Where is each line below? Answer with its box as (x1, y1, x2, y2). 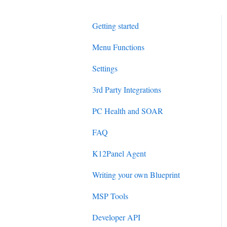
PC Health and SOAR (92, 105, 163, 116)
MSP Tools (92, 190, 128, 201)
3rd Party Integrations (92, 84, 161, 95)
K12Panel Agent (92, 147, 146, 159)
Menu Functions (92, 41, 144, 52)
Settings (92, 62, 118, 73)
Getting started (92, 20, 139, 31)
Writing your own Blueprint (92, 169, 180, 180)
